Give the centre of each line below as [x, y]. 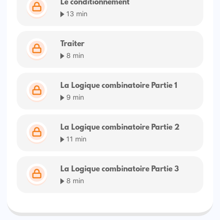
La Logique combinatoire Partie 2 [120, 127]
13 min [76, 13]
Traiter [73, 44]
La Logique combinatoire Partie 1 [119, 86]
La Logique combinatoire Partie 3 [120, 169]
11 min [76, 138]
